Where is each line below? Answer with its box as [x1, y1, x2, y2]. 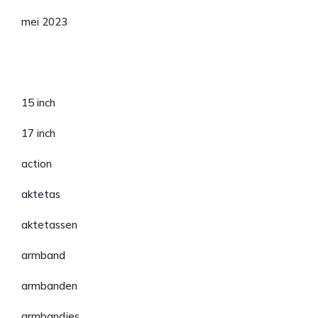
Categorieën [11, 60, 140, 88]
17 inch [21, 126, 55, 140]
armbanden [21, 279, 77, 292]
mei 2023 [21, 15, 67, 28]
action [21, 157, 52, 170]
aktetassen [21, 218, 77, 231]
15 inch [21, 96, 55, 109]
